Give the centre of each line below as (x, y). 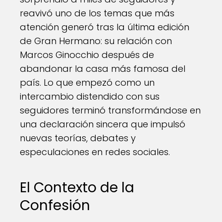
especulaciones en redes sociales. (95, 152)
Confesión (55, 205)
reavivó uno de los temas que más (97, 13)
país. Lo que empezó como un (87, 83)
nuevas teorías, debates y (78, 138)
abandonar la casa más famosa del (103, 69)
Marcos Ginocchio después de (87, 55)
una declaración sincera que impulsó (103, 124)
